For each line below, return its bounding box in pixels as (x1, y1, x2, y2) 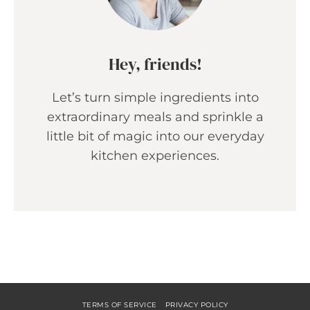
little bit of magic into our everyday (46, 128, 264, 144)
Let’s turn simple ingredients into (51, 89, 259, 105)
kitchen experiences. (91, 147, 219, 163)
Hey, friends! (108, 52, 202, 75)
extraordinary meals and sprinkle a (46, 109, 264, 125)
